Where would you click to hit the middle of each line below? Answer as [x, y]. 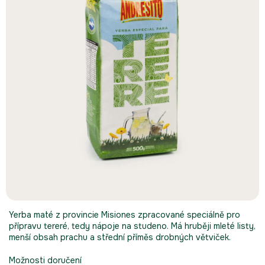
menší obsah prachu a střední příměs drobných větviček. [120, 237]
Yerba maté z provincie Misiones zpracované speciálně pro [125, 215]
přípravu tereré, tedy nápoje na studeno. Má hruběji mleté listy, [132, 226]
